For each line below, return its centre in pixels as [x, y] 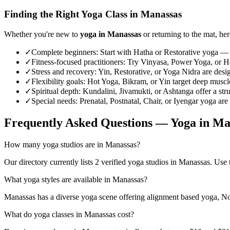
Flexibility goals [57, 81]
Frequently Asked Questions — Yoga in [108, 122]
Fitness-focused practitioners [77, 62]
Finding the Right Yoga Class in [72, 14]
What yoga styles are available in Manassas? [76, 179]
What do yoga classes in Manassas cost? [69, 214]
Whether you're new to [42, 34]
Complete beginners [64, 52]
